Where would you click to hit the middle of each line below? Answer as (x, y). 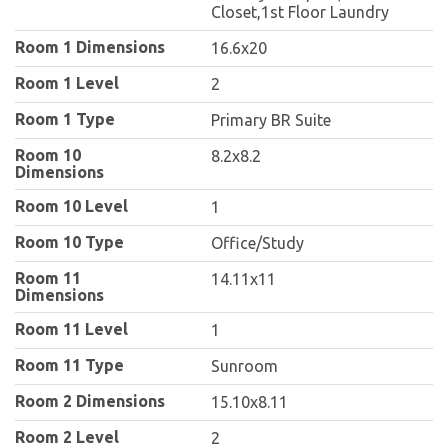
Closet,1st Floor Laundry (300, 12)
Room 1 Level (67, 83)
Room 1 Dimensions (90, 47)
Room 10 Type (69, 242)
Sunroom (245, 366)
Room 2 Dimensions (90, 401)
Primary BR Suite (271, 120)
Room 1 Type (65, 119)
